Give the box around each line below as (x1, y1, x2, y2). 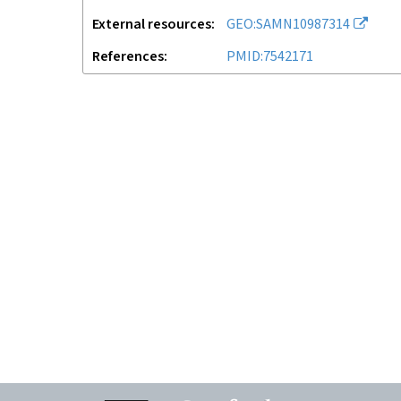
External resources (92, 15, 211, 34)
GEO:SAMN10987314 (226, 15, 350, 34)
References (92, 47, 164, 66)
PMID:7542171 (226, 47, 313, 66)
